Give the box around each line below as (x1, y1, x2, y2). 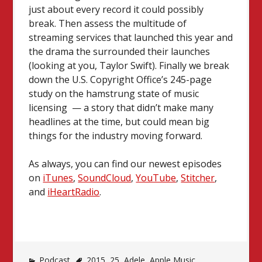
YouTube (136, 171, 177, 184)
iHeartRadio (47, 185, 100, 198)
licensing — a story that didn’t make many (29, 101, 214, 114)
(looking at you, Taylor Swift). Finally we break (29, 58, 230, 72)
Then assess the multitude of (58, 16, 187, 30)
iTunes (43, 171, 74, 184)
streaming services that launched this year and (29, 30, 233, 44)
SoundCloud (78, 171, 132, 184)
